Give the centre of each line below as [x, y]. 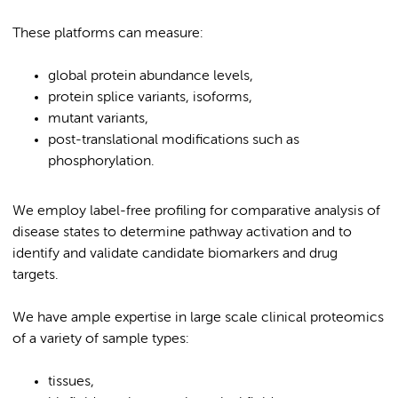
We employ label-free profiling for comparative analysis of [196, 211]
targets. [36, 275]
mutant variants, [98, 119]
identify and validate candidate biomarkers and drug [175, 254]
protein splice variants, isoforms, [150, 97]
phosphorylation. [101, 161]
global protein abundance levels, [151, 76]
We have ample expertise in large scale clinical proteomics [198, 318]
